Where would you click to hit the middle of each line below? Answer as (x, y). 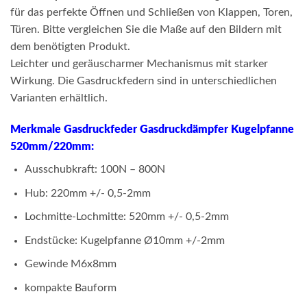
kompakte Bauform (70, 288)
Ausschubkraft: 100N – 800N (95, 170)
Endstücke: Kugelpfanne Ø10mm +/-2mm (124, 240)
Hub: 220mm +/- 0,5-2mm (87, 193)
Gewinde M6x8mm (70, 264)
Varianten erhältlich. (59, 98)
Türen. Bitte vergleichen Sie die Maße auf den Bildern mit (146, 30)
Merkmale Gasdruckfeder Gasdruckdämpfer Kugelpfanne (152, 130)
